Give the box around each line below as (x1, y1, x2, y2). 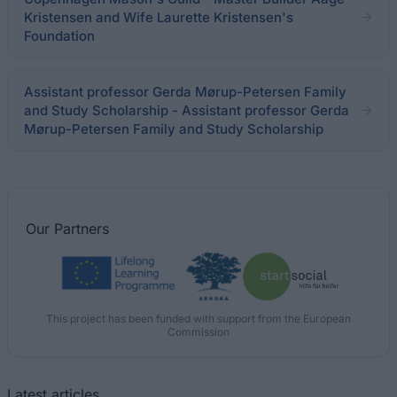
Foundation (24, 27, 95, 44)
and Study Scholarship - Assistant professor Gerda (24, 102, 349, 119)
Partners (54, 220, 109, 237)
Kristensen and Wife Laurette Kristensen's (24, 9, 293, 26)
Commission (167, 325, 230, 339)
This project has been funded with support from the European (46, 312, 351, 325)
